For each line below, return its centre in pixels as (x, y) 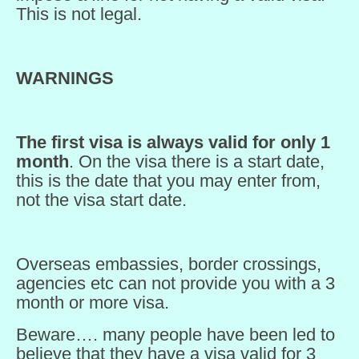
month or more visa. (93, 303)
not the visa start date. (101, 200)
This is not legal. (79, 14)
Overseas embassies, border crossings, (169, 264)
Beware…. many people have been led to (175, 335)
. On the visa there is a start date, (197, 161)
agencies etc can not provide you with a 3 (175, 283)
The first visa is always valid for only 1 (173, 142)
